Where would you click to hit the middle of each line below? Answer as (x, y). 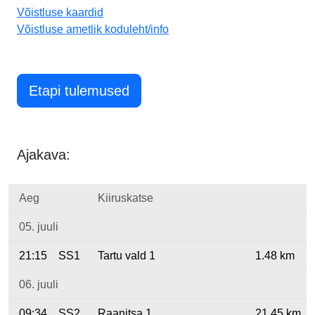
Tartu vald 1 (127, 255)
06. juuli (39, 284)
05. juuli (39, 226)
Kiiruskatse (126, 198)
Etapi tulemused (79, 90)
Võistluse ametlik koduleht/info (93, 29)
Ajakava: (44, 154)
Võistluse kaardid (60, 12)
